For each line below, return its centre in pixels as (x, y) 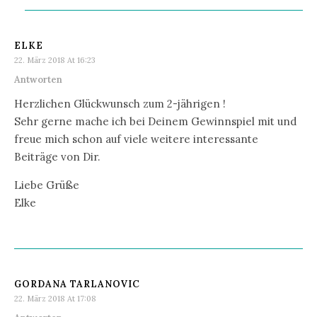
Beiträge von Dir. (57, 156)
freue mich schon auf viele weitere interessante (136, 139)
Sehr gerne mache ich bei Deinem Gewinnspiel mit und (155, 121)
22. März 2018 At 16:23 (55, 60)
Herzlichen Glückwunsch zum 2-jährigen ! (120, 103)
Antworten (38, 79)
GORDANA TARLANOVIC (77, 284)
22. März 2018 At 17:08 (55, 298)
